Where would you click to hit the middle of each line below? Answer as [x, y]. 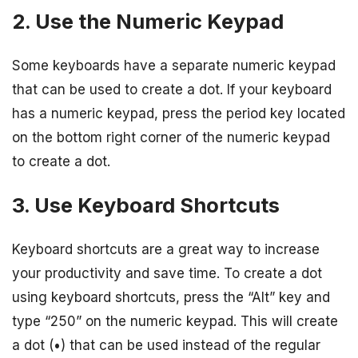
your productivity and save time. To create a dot [167, 274]
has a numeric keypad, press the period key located [179, 114]
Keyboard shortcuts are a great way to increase [166, 250]
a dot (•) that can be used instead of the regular [166, 346]
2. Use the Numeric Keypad [148, 21]
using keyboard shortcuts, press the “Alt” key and [171, 298]
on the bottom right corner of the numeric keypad [171, 138]
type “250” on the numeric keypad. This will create [175, 322]
